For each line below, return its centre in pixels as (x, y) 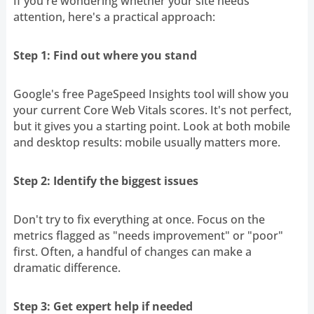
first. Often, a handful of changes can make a (132, 251)
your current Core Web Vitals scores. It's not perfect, (152, 110)
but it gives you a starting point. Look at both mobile (151, 126)
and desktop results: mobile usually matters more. (146, 142)
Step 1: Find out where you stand (105, 55)
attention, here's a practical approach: (114, 16)
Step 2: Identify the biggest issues (105, 180)
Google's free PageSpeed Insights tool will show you (151, 94)
